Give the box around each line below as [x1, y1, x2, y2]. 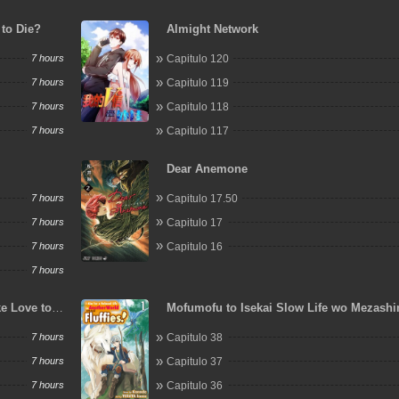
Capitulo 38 [167, 331, 224, 344]
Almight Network [167, 22, 259, 36]
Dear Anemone [167, 161, 248, 175]
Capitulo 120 [167, 53, 230, 65]
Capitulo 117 [167, 125, 230, 137]
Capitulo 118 [167, 101, 230, 113]
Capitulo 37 [167, 355, 224, 368]
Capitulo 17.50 [167, 191, 239, 205]
